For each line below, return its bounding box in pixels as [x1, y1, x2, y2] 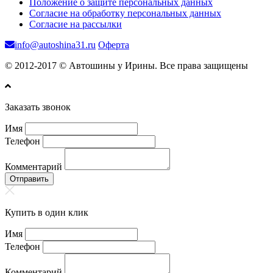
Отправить [10, 174, 49, 184]
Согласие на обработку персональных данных [29, 8, 221, 19]
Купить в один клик [5, 207, 88, 218]
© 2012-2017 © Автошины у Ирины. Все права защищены [5, 60, 248, 71]
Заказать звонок [5, 102, 71, 113]
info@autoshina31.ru [15, 40, 96, 51]
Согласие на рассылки [29, 19, 122, 30]
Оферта [98, 40, 129, 51]
